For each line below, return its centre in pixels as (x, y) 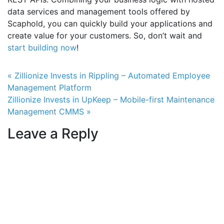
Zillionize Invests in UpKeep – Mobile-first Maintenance (111, 99)
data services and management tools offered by (99, 11)
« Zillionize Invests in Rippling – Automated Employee (109, 75)
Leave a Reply (53, 133)
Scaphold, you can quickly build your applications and (110, 23)
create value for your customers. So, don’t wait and (105, 35)
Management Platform (49, 87)
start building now (42, 47)
